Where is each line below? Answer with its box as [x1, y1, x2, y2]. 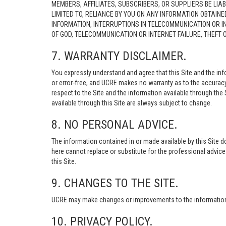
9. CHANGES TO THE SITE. [51, 176, 179, 190]
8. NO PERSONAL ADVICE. [51, 118, 178, 132]
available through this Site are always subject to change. [51, 99, 212, 107]
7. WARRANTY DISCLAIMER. [51, 49, 187, 63]
